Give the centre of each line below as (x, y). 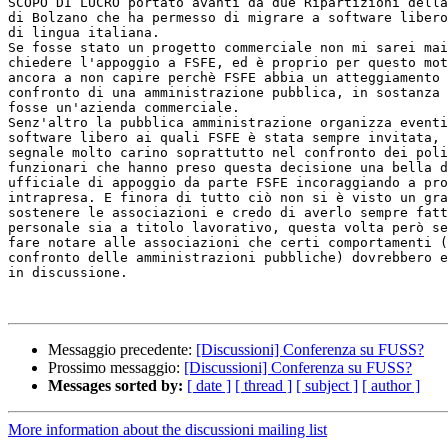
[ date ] (209, 386)
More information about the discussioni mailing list (167, 430)
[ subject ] (327, 386)
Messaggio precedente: (122, 350)
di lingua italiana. (84, 33)
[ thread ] (263, 386)
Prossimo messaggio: (116, 368)
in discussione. (68, 273)
